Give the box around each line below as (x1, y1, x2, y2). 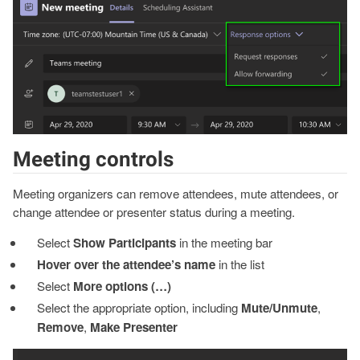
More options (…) (73, 277, 172, 296)
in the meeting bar (176, 234, 273, 252)
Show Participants (73, 234, 177, 252)
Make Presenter (90, 318, 178, 337)
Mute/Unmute (241, 299, 318, 317)
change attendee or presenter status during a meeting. (13, 203, 295, 220)
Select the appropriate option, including (37, 299, 242, 317)
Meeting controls (13, 147, 174, 172)
